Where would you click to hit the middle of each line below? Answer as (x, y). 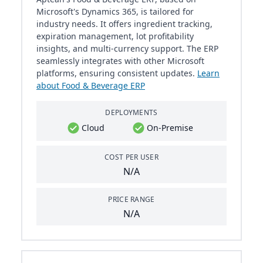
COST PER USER (131, 157)
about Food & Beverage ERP (91, 86)
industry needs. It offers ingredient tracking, (124, 24)
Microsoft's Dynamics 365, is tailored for (115, 12)
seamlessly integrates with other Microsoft (120, 61)
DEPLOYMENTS (131, 113)
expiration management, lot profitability (115, 36)
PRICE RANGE (131, 200)
